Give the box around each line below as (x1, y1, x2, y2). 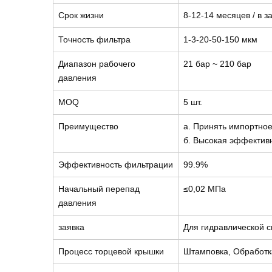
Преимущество (58, 121, 118, 131)
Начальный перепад (58, 184, 140, 194)
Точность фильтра (58, 35, 131, 44)
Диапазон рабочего (58, 59, 135, 69)
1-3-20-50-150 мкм (183, 35, 257, 44)
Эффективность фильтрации (58, 160, 173, 169)
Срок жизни (58, 10, 104, 20)
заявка (58, 222, 84, 232)
